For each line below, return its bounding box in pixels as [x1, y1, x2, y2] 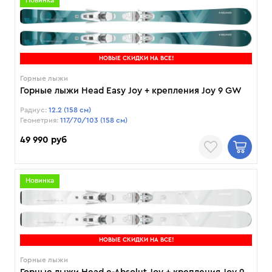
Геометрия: [20, 116, 58, 124]
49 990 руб [20, 135, 67, 144]
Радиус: [20, 106, 47, 114]
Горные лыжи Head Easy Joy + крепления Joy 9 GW [20, 86, 242, 95]
